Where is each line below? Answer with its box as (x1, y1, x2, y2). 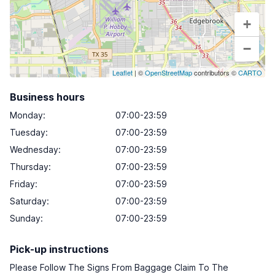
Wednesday (10, 144, 58, 155)
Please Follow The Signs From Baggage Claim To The (10, 262, 228, 273)
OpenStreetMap (145, 68, 192, 77)
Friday (10, 179, 35, 189)
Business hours (10, 91, 85, 103)
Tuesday (10, 127, 45, 137)
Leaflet (112, 68, 133, 77)
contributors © (192, 68, 238, 77)
